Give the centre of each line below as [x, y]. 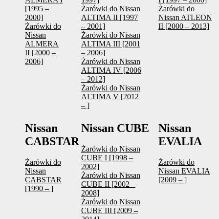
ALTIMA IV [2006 [111, 70]
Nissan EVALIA [184, 171]
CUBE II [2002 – [108, 184]
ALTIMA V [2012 [110, 97]
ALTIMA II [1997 [109, 18]
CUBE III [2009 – [109, 211]
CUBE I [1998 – [107, 158]
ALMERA [42, 44]
